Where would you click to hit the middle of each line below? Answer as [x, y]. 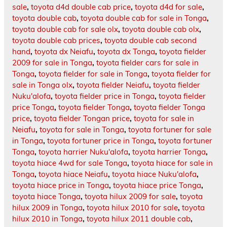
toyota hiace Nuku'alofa [154, 174]
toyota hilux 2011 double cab [139, 219]
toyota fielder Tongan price [82, 119]
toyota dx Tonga [126, 52]
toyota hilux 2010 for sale [132, 208]
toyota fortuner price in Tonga [101, 141]
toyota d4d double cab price [81, 7]
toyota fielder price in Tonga [105, 96]
